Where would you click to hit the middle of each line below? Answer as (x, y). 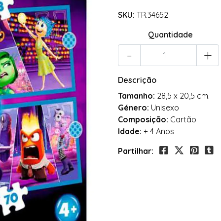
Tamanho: (137, 96)
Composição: (144, 120)
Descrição (137, 80)
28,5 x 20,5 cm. (183, 96)
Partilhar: (136, 151)
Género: (134, 108)
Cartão (183, 120)
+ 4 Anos (159, 131)
